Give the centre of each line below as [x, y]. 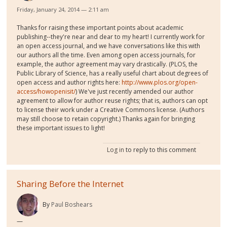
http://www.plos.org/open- [160, 82]
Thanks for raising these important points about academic [100, 27]
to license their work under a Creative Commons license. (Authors [111, 109]
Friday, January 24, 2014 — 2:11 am [63, 9]
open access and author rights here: [69, 82]
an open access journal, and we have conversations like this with [109, 46]
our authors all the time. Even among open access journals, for [106, 55]
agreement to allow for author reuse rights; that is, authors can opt [112, 100]
